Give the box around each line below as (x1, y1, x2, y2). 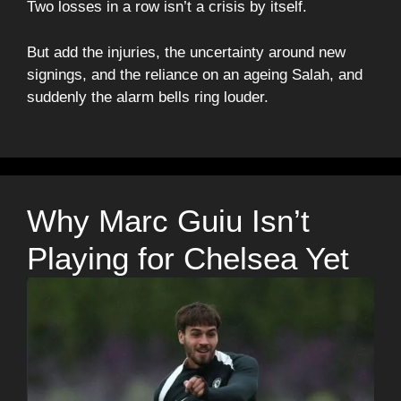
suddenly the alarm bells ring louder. (27, 88, 269, 106)
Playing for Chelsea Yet (27, 241, 349, 277)
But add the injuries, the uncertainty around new (27, 43, 346, 61)
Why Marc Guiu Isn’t (27, 203, 310, 239)
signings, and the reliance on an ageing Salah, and (27, 65, 363, 83)
